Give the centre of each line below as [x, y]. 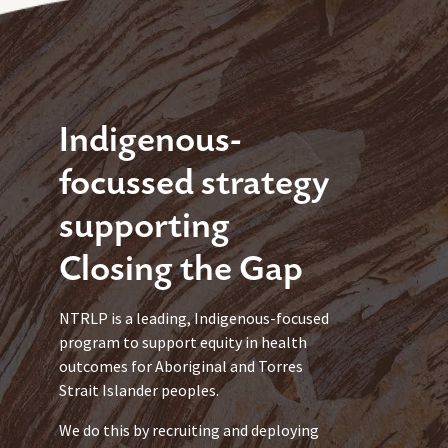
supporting [145, 227]
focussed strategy [195, 184]
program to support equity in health [183, 342]
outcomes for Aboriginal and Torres [181, 366]
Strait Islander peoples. [139, 390]
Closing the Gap [181, 270]
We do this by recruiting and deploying [189, 430]
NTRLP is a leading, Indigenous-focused [194, 318]
